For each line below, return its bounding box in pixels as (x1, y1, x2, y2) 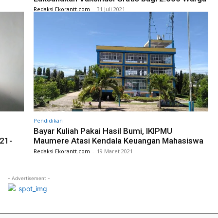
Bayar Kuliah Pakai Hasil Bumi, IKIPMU (34, 126, 172, 136)
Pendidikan (34, 116, 63, 124)
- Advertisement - (7, 175, 50, 181)
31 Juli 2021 (97, 5, 125, 13)
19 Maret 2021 (97, 147, 133, 155)
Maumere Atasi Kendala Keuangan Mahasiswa (34, 135, 203, 145)
